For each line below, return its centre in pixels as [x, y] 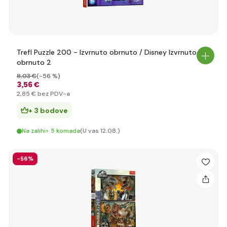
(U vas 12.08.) [100, 131]
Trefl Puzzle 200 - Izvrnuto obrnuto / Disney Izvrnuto [107, 52]
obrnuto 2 [34, 62]
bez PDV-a [53, 94]
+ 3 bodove [48, 110]
